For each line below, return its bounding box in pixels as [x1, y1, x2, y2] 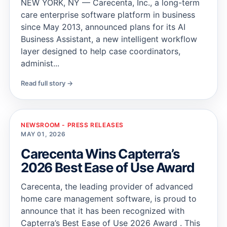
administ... [21, 58, 59, 68]
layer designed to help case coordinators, [21, 46, 180, 56]
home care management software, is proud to [21, 194, 197, 204]
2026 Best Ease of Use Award [21, 160, 195, 175]
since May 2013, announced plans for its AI [21, 22, 185, 32]
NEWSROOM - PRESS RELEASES [21, 121, 124, 129]
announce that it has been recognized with [21, 206, 184, 216]
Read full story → [21, 79, 73, 87]
